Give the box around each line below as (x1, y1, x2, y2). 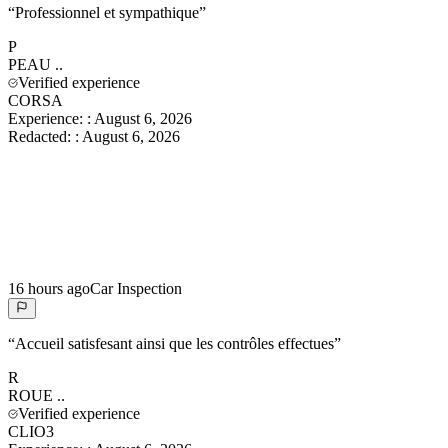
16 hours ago (8, 279, 90, 297)
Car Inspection (90, 279, 182, 297)
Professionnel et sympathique (15, 3, 199, 21)
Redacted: (8, 127, 75, 145)
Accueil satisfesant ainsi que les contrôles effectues (15, 334, 334, 352)
